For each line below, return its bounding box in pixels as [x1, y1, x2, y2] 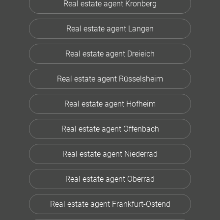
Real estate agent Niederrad [62, 149, 158, 159]
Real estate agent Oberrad [65, 174, 155, 184]
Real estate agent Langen [66, 24, 154, 34]
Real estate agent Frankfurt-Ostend [50, 199, 170, 209]
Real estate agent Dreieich [65, 49, 155, 59]
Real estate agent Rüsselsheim [57, 74, 163, 84]
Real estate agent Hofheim [64, 99, 156, 109]
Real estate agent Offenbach [61, 124, 159, 134]
